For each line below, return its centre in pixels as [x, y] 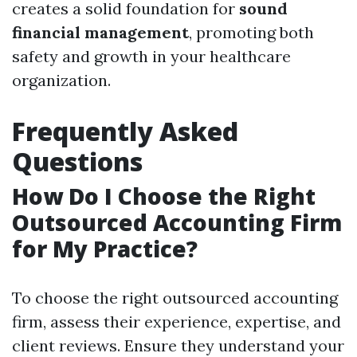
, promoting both [251, 33]
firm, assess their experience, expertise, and [177, 322]
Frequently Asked [125, 131]
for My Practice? [105, 249]
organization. [61, 80]
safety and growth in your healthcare [151, 57]
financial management [100, 33]
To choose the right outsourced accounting [175, 298]
